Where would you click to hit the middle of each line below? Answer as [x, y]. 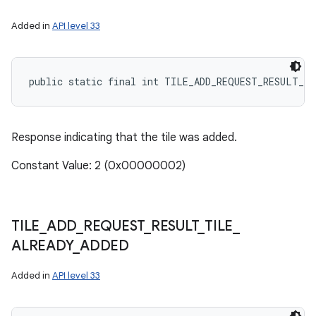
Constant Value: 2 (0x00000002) [98, 166]
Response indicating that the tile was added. [124, 138]
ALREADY [42, 246]
